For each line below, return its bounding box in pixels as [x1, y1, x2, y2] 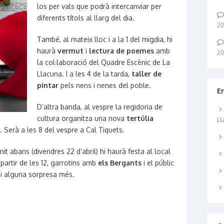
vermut [57, 46, 83, 55]
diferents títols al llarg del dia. [37, 13, 134, 22]
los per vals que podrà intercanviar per [37, 2, 161, 10]
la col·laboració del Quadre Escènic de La [37, 58, 170, 66]
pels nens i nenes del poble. [58, 81, 151, 89]
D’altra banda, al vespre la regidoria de [37, 102, 162, 111]
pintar [37, 81, 58, 89]
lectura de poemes [89, 46, 154, 55]
